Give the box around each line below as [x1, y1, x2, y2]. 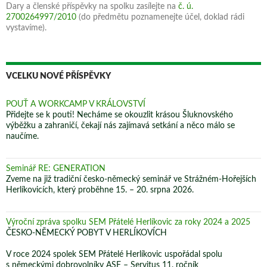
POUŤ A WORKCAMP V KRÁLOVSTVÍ [6, 100, 145, 108]
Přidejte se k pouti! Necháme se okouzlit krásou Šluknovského [6, 110, 233, 119]
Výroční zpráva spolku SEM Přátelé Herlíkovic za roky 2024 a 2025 [6, 218, 250, 226]
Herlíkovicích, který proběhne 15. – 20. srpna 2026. [6, 185, 194, 194]
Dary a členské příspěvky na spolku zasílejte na [6, 2, 178, 11]
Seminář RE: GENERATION [6, 164, 105, 173]
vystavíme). [6, 23, 46, 32]
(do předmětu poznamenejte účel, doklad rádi [76, 13, 244, 21]
